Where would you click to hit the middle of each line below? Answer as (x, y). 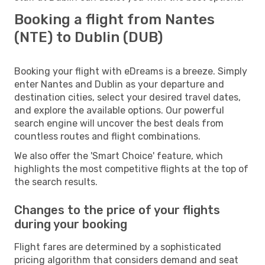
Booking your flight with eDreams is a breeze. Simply (131, 71)
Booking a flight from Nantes (114, 19)
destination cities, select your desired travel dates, (127, 97)
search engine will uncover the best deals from (119, 123)
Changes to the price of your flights (117, 210)
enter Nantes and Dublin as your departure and (119, 84)
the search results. (56, 182)
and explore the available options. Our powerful (119, 110)
